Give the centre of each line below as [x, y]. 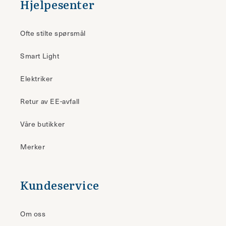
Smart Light [40, 55]
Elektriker [37, 78]
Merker [33, 146]
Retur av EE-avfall [50, 101]
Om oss [33, 213]
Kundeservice [60, 185]
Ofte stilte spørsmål [53, 33]
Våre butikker [43, 124]
